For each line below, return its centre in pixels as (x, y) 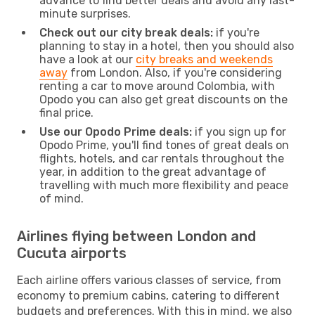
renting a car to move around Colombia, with (157, 86)
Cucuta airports (72, 253)
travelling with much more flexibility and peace (164, 185)
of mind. (62, 198)
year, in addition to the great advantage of (153, 172)
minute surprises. (85, 13)
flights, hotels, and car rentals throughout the (162, 158)
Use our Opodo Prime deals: (116, 131)
